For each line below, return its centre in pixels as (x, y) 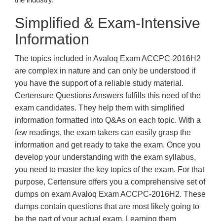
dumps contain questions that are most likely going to (107, 206)
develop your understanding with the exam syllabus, (105, 157)
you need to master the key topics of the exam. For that (110, 169)
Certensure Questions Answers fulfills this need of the (108, 95)
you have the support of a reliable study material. (99, 83)
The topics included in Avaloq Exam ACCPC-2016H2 (108, 58)
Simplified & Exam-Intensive (108, 23)
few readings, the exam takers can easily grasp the (103, 132)
